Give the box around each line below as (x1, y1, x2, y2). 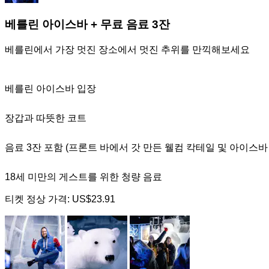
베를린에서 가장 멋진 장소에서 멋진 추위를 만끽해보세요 (5, 44, 250, 55)
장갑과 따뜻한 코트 (5, 112, 86, 123)
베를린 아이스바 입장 (5, 83, 96, 94)
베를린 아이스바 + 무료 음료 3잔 (5, 17, 170, 31)
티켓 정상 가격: (5, 193, 72, 204)
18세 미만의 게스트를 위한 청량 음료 (5, 171, 162, 182)
